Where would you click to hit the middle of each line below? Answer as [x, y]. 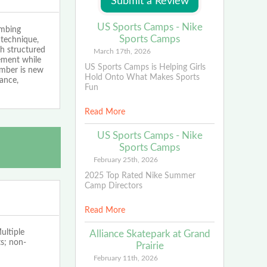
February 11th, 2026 [125, 258]
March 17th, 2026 [122, 51]
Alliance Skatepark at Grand [150, 234]
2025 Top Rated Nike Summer [140, 176]
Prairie [150, 246]
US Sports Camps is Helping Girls [145, 67]
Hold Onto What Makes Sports [142, 77]
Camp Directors [113, 186]
